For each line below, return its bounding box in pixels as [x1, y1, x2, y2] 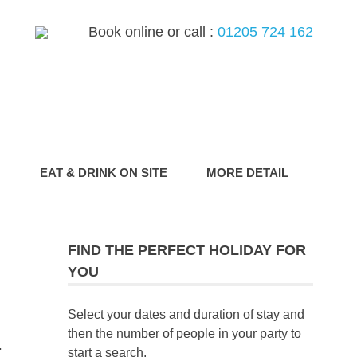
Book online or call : [88, 24, 214, 40]
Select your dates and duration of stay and [67, 308, 304, 321]
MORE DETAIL [206, 166, 288, 179]
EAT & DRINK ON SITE [40, 166, 167, 179]
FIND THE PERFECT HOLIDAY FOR [67, 242, 306, 258]
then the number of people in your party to [67, 327, 301, 340]
